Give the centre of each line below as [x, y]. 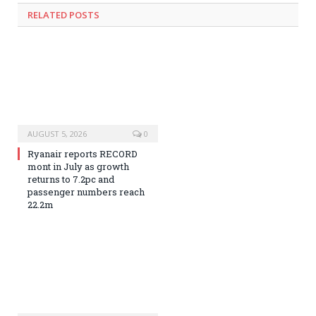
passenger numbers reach [86, 192]
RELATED [47, 15]
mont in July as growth [78, 166]
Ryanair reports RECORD [83, 153]
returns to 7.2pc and [71, 179]
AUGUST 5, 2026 [57, 133]
